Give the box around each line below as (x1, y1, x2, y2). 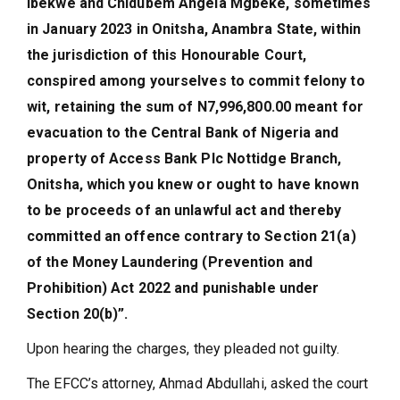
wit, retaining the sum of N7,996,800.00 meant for (27, 98, 363, 115)
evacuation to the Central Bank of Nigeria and (27, 124, 339, 141)
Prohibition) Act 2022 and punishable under (27, 279, 320, 296)
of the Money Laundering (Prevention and (27, 254, 312, 271)
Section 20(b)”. (27, 305, 129, 322)
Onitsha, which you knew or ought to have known (27, 176, 359, 193)
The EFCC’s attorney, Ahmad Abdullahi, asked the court (27, 375, 369, 392)
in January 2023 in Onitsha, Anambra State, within (27, 21, 361, 37)
